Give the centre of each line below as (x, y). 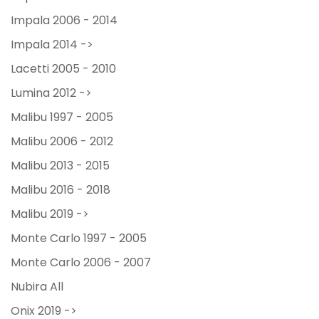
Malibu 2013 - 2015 (60, 167)
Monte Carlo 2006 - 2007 (81, 263)
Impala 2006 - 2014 (64, 21)
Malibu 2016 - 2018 (61, 191)
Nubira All (37, 288)
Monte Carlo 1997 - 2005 (79, 239)
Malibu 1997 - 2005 (62, 118)
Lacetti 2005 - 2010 (63, 70)
